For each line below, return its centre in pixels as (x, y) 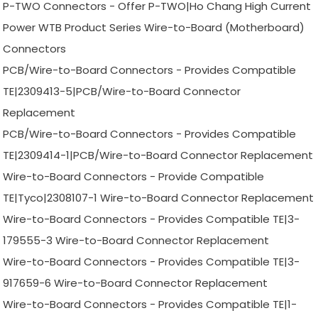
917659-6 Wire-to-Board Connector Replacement (136, 283)
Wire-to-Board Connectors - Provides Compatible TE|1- (150, 305)
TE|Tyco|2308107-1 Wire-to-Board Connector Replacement (159, 198)
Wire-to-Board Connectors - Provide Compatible (134, 177)
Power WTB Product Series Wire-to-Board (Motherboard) (154, 28)
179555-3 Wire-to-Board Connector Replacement (136, 241)
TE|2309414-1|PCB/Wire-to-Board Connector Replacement (158, 155)
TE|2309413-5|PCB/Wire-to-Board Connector (122, 92)
